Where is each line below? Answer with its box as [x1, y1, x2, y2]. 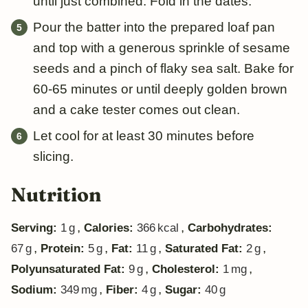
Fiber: [106, 283, 142, 296]
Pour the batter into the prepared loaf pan [33, 19, 275, 34]
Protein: [41, 241, 88, 255]
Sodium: [11, 283, 60, 296]
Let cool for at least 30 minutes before [33, 128, 254, 143]
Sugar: [165, 283, 205, 296]
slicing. [33, 148, 74, 164]
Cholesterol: [152, 262, 223, 276]
